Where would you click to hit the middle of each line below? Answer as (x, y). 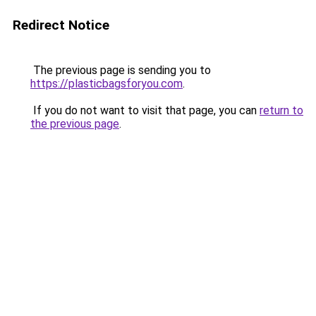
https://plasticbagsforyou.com (107, 84)
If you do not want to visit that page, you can (145, 110)
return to (281, 110)
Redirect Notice (61, 25)
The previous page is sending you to (121, 70)
